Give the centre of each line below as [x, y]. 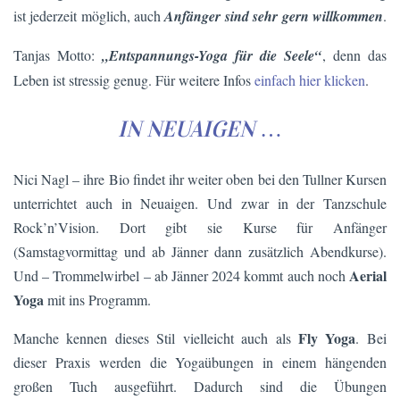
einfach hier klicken [310, 80]
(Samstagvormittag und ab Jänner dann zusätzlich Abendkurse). [200, 251]
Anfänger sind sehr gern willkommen [274, 17]
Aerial [368, 275]
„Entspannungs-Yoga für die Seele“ [212, 56]
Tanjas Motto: [58, 55]
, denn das [354, 55]
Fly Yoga [327, 337]
